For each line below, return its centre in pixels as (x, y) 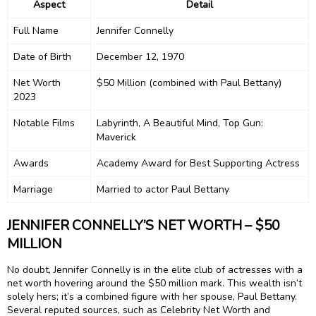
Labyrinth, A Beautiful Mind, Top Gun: (180, 123)
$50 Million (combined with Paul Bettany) (189, 83)
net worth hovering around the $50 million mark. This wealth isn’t (154, 284)
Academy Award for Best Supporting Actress (198, 163)
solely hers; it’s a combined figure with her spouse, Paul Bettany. (152, 297)
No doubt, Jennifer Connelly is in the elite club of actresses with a (155, 270)
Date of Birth (42, 56)
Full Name (36, 30)
